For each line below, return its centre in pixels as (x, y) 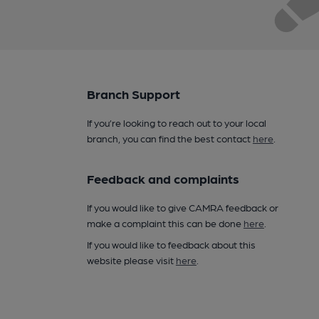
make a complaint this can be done (165, 223)
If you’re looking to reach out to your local (176, 122)
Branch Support (133, 93)
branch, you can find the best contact (169, 138)
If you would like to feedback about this (171, 244)
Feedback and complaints (163, 178)
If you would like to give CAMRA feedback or (182, 207)
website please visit (131, 260)
